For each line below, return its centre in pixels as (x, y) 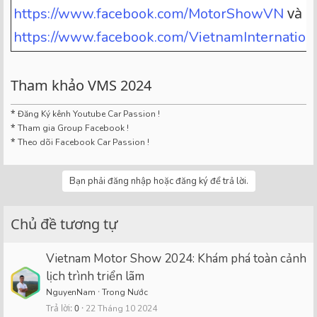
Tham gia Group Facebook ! (72, 128)
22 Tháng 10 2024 (121, 309)
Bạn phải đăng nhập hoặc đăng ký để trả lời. (158, 181)
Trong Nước (125, 292)
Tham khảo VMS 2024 (81, 85)
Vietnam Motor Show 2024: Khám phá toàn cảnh (176, 258)
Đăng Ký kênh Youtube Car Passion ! (89, 114)
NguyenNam (71, 292)
